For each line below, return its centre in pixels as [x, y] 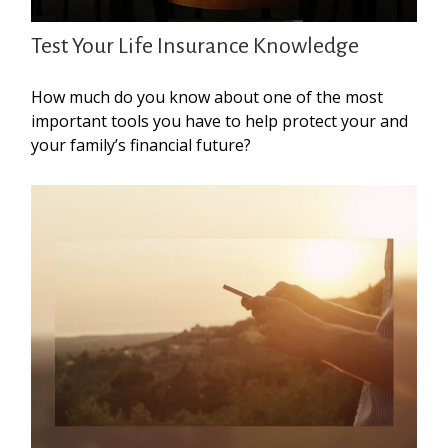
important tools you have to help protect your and [220, 120]
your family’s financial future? [141, 144]
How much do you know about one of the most [207, 96]
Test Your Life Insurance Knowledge [195, 45]
